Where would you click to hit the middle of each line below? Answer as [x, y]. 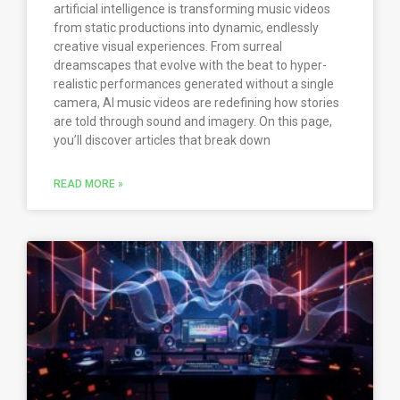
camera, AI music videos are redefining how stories [196, 103]
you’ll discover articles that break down [162, 141]
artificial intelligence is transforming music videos [192, 9]
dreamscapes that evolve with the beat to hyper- [190, 66]
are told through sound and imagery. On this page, [193, 122]
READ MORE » [88, 184]
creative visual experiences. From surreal [168, 47]
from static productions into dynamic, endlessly [186, 28]
